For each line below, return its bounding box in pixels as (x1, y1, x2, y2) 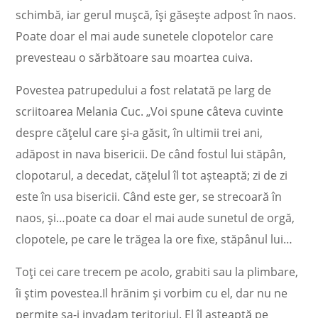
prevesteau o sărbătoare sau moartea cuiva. (16, 50, 253, 65)
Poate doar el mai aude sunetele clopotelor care (16, 28, 274, 44)
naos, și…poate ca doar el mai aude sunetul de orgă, (16, 210, 295, 226)
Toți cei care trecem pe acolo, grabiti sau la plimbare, (16, 264, 299, 280)
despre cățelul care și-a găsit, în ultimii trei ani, (16, 125, 263, 141)
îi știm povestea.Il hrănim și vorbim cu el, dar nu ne (16, 285, 288, 301)
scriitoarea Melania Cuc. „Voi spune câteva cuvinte (16, 104, 284, 119)
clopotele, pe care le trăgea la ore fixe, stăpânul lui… (16, 231, 293, 247)
